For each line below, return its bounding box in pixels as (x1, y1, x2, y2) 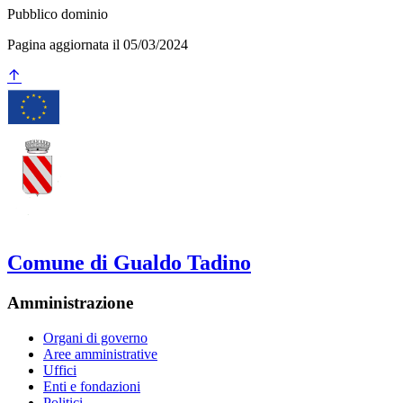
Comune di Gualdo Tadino (7, 251, 251, 275)
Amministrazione (7, 292, 133, 312)
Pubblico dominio (7, 6, 108, 22)
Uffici (43, 362, 76, 378)
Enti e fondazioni (43, 378, 140, 394)
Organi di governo (43, 329, 148, 345)
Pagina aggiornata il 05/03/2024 (7, 37, 188, 53)
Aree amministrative (43, 345, 157, 362)
